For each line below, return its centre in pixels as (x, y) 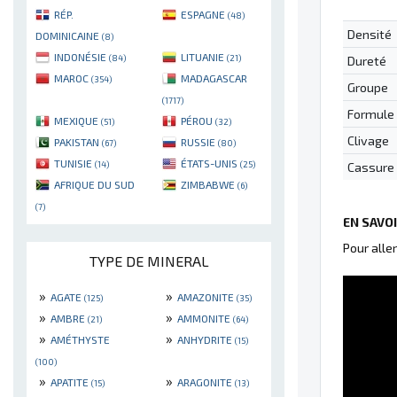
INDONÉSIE (82, 56)
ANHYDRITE (206, 339)
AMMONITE (205, 318)
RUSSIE (199, 141)
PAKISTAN (78, 141)
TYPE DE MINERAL (149, 261)
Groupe (367, 87)
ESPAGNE (204, 14)
